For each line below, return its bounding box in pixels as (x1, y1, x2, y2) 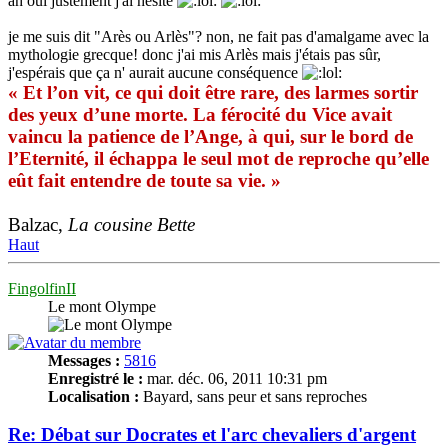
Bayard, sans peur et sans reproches (139, 387, 367, 405)
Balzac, (8, 213, 68, 235)
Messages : (48, 351, 120, 369)
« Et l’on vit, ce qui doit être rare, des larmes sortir (8, 81, 418, 103)
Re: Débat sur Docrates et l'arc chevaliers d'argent (8, 424, 416, 446)
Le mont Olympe (48, 297, 156, 315)
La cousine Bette (68, 213, 195, 235)
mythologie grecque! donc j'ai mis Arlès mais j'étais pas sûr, (8, 45, 381, 63)
